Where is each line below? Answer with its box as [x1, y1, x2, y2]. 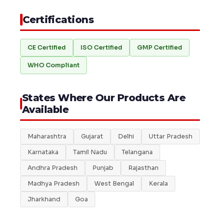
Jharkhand [27, 195, 60, 204]
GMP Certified [137, 44, 182, 52]
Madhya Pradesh [27, 180, 80, 188]
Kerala [148, 180, 168, 188]
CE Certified [27, 44, 66, 52]
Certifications [22, 14, 94, 26]
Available [22, 104, 69, 116]
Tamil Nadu [73, 148, 107, 157]
